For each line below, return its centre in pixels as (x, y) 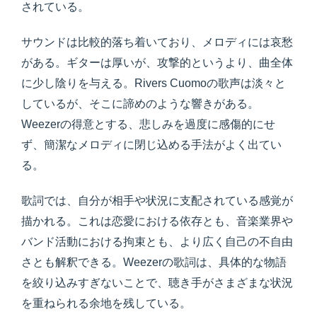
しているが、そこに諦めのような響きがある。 (140, 103)
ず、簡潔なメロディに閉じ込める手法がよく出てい (151, 144)
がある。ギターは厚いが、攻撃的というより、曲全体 (157, 62)
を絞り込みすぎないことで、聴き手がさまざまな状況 (157, 282)
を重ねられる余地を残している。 (106, 303)
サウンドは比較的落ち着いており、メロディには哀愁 (157, 42)
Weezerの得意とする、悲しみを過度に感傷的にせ (148, 124)
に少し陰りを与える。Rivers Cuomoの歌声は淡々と (154, 83)
